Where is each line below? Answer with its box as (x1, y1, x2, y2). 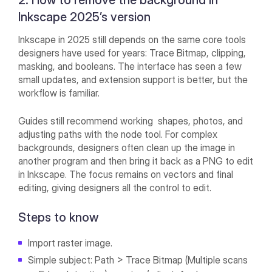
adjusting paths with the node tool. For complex (18, 128, 218, 141)
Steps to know (18, 210, 105, 225)
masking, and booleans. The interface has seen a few (18, 60, 242, 73)
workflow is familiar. (18, 87, 100, 100)
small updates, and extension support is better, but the (18, 73, 248, 86)
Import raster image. (28, 237, 113, 250)
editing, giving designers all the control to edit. (18, 182, 212, 194)
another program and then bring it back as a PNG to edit (18, 155, 254, 168)
